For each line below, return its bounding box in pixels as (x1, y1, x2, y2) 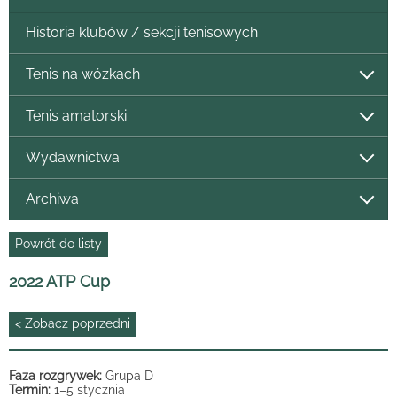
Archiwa (25, 191, 79, 208)
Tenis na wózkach (25, 66, 140, 83)
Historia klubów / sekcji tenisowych (25, 24, 258, 42)
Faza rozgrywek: (9, 368, 105, 383)
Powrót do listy (15, 237, 102, 252)
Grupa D (105, 368, 153, 383)
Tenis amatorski (25, 107, 127, 125)
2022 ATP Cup (9, 271, 110, 291)
